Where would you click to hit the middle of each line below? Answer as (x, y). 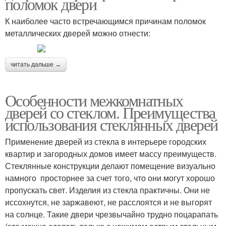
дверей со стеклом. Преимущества (110, 112)
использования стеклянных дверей (111, 124)
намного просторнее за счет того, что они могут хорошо (110, 178)
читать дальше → (36, 64)
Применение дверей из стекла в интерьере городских (106, 141)
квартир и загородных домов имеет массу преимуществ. (111, 153)
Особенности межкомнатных (94, 100)
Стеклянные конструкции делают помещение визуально (110, 165)
